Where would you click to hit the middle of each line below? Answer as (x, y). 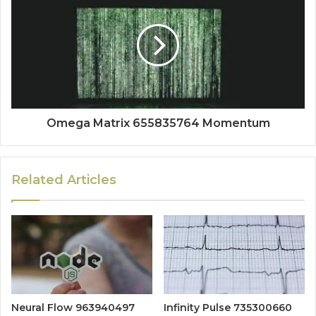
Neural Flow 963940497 (73, 308)
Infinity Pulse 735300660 (228, 308)
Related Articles (64, 180)
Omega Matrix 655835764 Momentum (158, 123)
